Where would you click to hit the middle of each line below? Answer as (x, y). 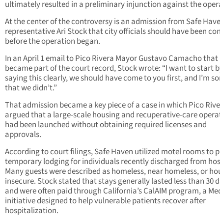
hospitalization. (32, 211)
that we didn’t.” (31, 88)
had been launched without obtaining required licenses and (106, 125)
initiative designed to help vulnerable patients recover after (105, 201)
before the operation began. (53, 41)
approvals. (23, 135)
